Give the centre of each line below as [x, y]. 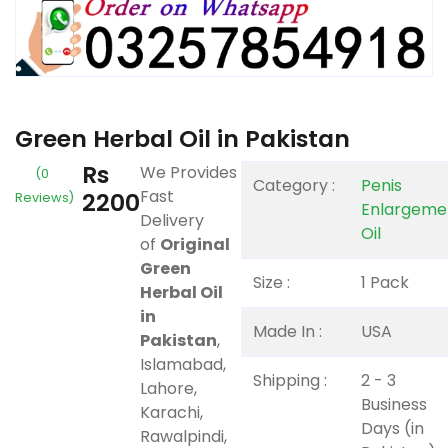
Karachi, [171, 412]
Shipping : [290, 380]
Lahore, [168, 388]
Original [195, 244]
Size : [271, 282]
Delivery [172, 220]
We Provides [188, 172]
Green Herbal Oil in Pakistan [182, 138]
